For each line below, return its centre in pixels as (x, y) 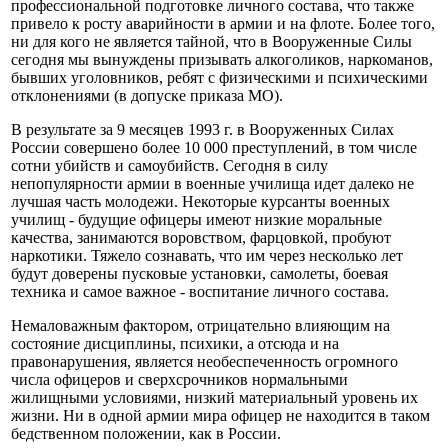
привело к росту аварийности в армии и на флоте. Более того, (223, 24)
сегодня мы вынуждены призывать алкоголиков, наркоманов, (222, 60)
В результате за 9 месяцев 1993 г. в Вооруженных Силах (202, 130)
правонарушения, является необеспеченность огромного (204, 362)
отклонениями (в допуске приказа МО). (147, 96)
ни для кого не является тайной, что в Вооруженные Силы (211, 42)
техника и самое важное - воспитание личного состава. (200, 292)
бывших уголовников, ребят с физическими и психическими (219, 78)
